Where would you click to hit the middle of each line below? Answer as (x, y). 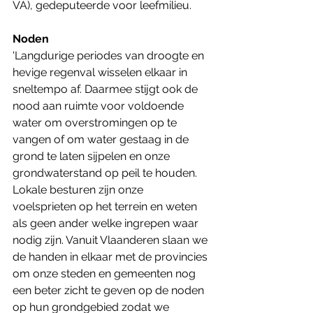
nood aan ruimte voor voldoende (100, 105)
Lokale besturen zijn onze (79, 189)
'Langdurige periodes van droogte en (110, 55)
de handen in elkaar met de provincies (111, 256)
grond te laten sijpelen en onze (93, 156)
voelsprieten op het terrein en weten (106, 206)
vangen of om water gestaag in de (102, 139)
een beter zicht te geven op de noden (110, 290)
